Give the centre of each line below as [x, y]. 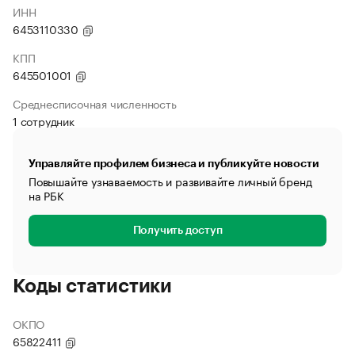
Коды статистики [92, 286]
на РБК [46, 195]
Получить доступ [177, 231]
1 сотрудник [44, 120]
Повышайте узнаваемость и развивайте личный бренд [170, 181]
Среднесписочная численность [95, 103]
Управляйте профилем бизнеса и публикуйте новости [174, 163]
